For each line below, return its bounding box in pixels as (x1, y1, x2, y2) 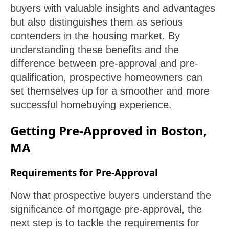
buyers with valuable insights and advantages (10, 3, 215, 14)
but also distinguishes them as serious (10, 16, 183, 28)
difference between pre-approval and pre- (10, 58, 198, 70)
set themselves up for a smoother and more (10, 85, 210, 97)
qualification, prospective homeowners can (10, 72, 202, 83)
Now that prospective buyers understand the (10, 189, 211, 201)
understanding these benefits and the (10, 44, 179, 56)
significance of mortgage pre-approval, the (10, 203, 202, 215)
